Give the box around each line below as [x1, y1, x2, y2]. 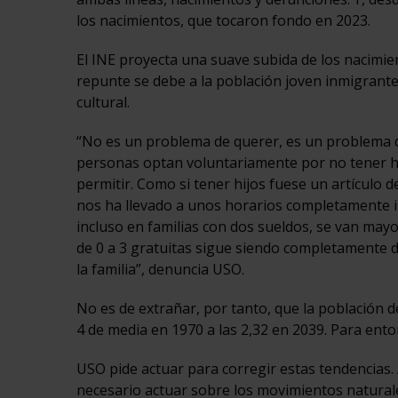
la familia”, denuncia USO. [76, 259, 244, 280]
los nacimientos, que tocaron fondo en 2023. [76, 11, 370, 31]
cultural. [76, 92, 130, 113]
